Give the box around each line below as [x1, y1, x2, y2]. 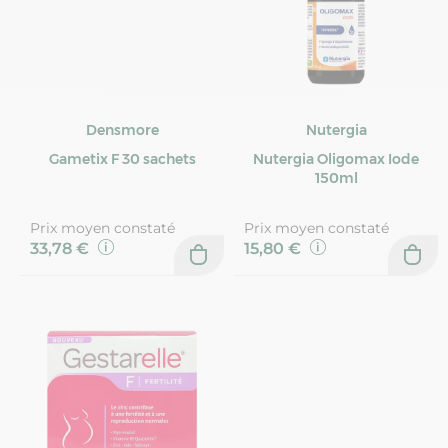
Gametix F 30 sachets [48, 150, 196, 169]
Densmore [85, 121, 159, 140]
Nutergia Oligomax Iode [253, 150, 419, 169]
